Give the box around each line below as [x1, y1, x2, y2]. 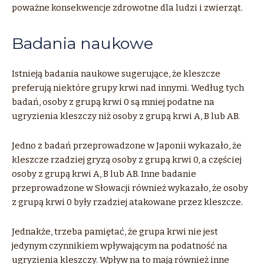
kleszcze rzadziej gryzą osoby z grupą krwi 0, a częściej [12, 154, 242, 165]
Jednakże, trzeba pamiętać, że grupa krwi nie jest [12, 226, 218, 237]
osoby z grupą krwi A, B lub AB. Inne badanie [12, 168, 196, 179]
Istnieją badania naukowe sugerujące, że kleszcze [12, 68, 220, 79]
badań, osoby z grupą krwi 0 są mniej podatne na [12, 96, 214, 107]
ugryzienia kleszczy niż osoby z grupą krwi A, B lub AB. [12, 110, 240, 121]
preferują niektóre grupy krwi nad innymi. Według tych [12, 82, 244, 93]
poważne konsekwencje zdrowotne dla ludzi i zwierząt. [12, 2, 243, 13]
